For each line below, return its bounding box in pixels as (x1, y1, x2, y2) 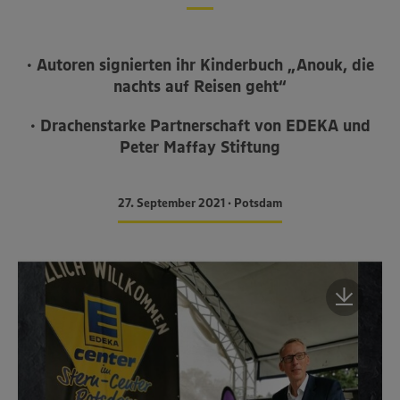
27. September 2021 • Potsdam (118, 195, 282, 211)
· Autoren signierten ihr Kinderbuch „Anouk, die (26, 54, 374, 75)
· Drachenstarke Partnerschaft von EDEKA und (29, 115, 371, 136)
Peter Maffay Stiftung (120, 137, 280, 157)
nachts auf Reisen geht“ (113, 76, 287, 96)
